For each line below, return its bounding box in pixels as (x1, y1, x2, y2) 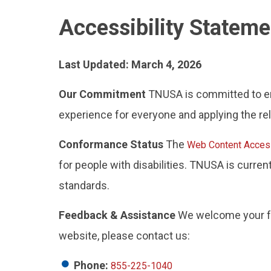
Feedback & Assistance (59, 209, 175, 221)
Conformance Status (59, 138, 163, 151)
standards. (59, 179, 109, 192)
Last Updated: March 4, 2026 (59, 58, 201, 71)
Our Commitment (59, 88, 146, 100)
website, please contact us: (59, 229, 190, 242)
